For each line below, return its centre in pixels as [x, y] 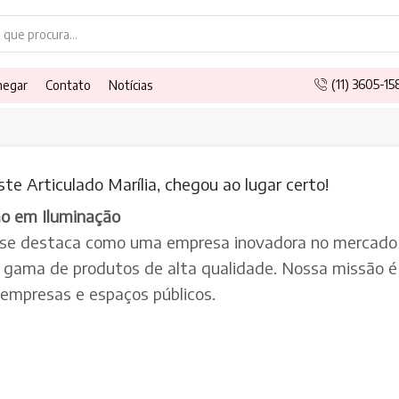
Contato [69, 85]
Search [171, 41]
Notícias [131, 85]
